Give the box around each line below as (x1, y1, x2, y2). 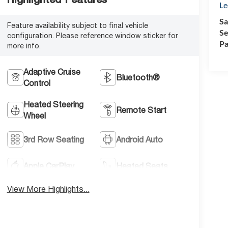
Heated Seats (116, 161, 168, 170)
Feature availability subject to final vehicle (7, 21, 148, 30)
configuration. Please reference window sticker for (7, 31, 178, 40)
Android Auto (116, 134, 163, 144)
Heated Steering (23, 99, 83, 109)
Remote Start (116, 105, 167, 115)
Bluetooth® (116, 72, 160, 82)
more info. (7, 41, 41, 50)
